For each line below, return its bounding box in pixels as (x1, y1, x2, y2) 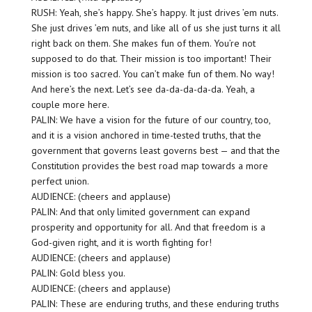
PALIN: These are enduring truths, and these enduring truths (31, 297, 279, 311)
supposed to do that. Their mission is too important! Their (31, 52, 272, 65)
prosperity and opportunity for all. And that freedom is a (31, 221, 265, 234)
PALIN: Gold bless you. (31, 267, 125, 280)
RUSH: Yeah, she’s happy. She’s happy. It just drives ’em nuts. (31, 6, 278, 19)
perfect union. (31, 175, 89, 188)
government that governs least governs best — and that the (31, 144, 280, 157)
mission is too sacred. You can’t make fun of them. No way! (31, 68, 274, 81)
